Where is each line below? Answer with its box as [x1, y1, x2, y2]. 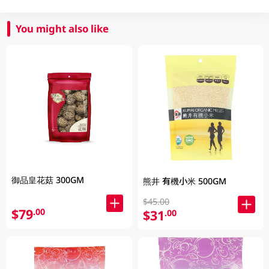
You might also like [16, 22, 109, 36]
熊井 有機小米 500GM [143, 175, 227, 187]
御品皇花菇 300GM [11, 174, 85, 186]
